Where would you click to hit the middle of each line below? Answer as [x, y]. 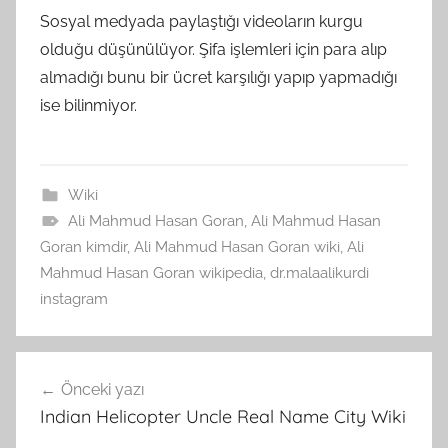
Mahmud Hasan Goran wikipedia [151, 272]
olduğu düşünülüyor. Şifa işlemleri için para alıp [213, 49]
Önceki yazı [102, 389]
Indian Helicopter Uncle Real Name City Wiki [223, 416]
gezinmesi [79, 404]
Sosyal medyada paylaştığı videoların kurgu [201, 21]
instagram [74, 298]
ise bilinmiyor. [88, 105]
